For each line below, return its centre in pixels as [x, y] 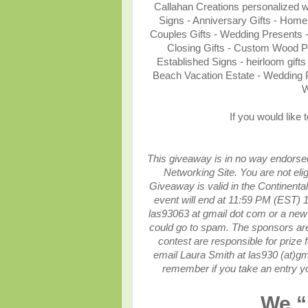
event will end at [191, 200]
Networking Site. [201, 173]
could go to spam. [190, 228]
